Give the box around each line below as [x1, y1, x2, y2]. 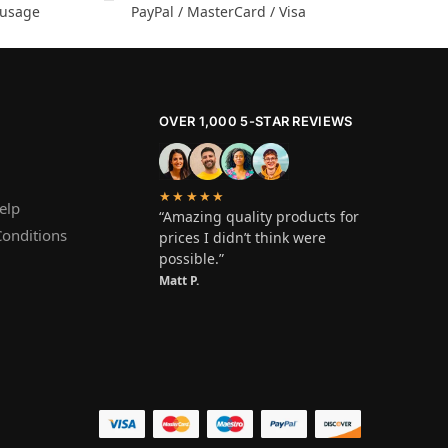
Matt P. [159, 271, 199, 289]
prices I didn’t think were [159, 227, 326, 247]
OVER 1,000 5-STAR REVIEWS [159, 112, 353, 129]
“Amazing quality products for [159, 206, 359, 226]
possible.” [159, 248, 224, 268]
